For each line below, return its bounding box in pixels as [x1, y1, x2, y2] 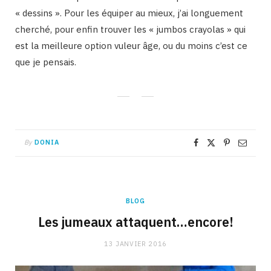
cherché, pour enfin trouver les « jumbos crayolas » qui [15, 23, 246, 35]
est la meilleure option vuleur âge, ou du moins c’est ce [15, 39, 247, 51]
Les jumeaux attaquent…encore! [38, 213, 233, 230]
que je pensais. [15, 56, 76, 68]
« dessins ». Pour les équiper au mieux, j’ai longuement [15, 7, 243, 19]
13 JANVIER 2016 [104, 239, 167, 248]
